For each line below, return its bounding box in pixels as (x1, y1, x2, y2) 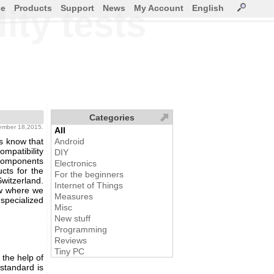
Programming (54, 224, 107, 234)
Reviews (54, 235, 87, 245)
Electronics (54, 158, 97, 168)
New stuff (54, 213, 91, 223)
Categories (89, 113, 135, 122)
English (192, 3, 224, 13)
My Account (134, 3, 183, 13)
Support (61, 3, 94, 13)
